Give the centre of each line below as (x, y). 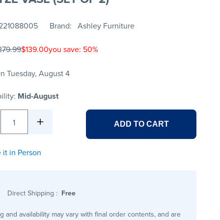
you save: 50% (73, 50)
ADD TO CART (141, 124)
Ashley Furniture (106, 26)
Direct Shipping (32, 193)
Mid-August (38, 96)
